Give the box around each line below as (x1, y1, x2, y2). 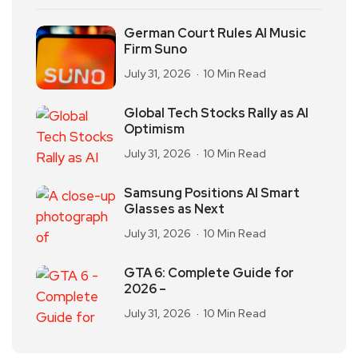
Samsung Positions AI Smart (124, 185, 300, 201)
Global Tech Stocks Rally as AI (124, 105, 308, 121)
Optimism (124, 121, 185, 137)
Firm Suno (124, 41, 187, 58)
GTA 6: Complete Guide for (124, 265, 294, 281)
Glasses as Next (124, 201, 225, 217)
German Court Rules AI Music (124, 25, 306, 42)
